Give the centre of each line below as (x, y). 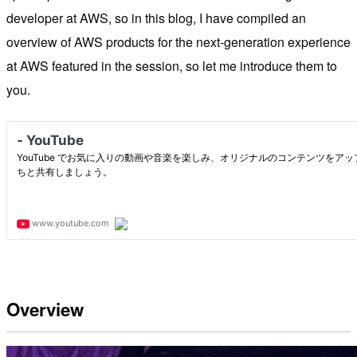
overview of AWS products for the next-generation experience (178, 41)
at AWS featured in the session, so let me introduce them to (172, 65)
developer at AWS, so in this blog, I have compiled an (156, 18)
